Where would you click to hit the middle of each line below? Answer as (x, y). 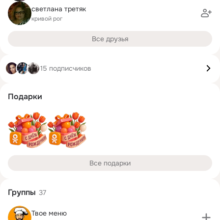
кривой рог (47, 18)
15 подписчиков (66, 68)
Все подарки (110, 163)
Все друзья (110, 39)
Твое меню (49, 213)
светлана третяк (59, 9)
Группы (22, 192)
